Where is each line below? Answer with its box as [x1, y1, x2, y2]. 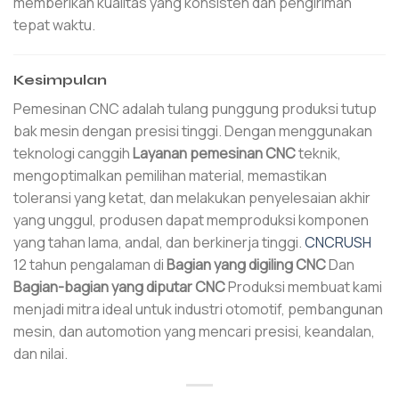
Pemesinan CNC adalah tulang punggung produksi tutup [13, 99, 377, 119]
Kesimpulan [13, 71, 107, 89]
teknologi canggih [13, 143, 133, 164]
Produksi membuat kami [225, 277, 382, 297]
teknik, [296, 143, 341, 164]
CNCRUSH [305, 232, 371, 253]
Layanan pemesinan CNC [133, 143, 296, 164]
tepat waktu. [13, 14, 95, 35]
